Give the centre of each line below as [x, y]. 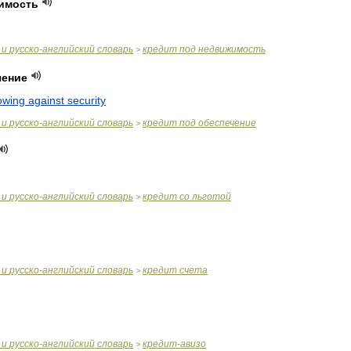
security [87, 100]
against [46, 100]
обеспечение [227, 123]
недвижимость [232, 49]
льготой [212, 197]
